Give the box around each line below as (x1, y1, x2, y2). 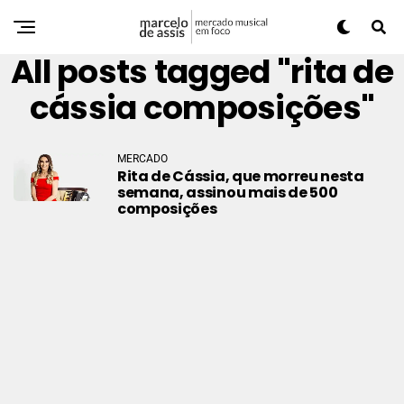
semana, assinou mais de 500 (117, 182, 338, 203)
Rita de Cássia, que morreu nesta (117, 166, 364, 187)
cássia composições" (29, 85, 375, 131)
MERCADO (117, 152, 168, 165)
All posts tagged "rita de (10, 49, 394, 95)
